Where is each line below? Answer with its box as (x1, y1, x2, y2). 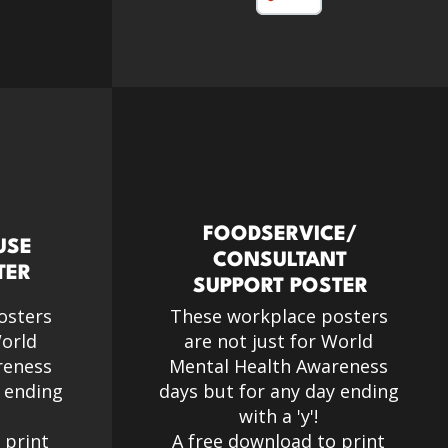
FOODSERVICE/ (203, 225, 357, 245)
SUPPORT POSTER (192, 277, 368, 297)
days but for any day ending (158, 379, 399, 403)
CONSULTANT (213, 251, 347, 271)
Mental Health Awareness (169, 354, 388, 378)
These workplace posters (169, 304, 388, 328)
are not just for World (184, 329, 373, 353)
